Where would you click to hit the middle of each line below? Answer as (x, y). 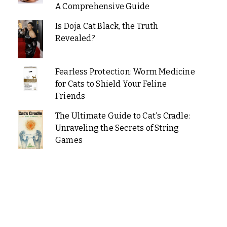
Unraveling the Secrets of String (117, 128)
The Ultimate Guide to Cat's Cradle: (122, 116)
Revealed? (75, 39)
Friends (70, 96)
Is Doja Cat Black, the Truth (107, 26)
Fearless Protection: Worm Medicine (125, 72)
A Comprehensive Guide (102, 7)
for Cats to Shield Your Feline (111, 84)
